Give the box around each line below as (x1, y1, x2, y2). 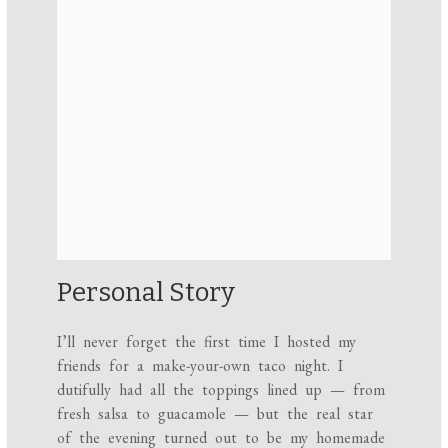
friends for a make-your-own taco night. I (57, 355, 344, 377)
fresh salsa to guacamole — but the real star (57, 403, 374, 425)
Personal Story (57, 277, 236, 309)
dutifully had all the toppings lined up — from (57, 379, 386, 401)
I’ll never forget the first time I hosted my (57, 331, 357, 353)
